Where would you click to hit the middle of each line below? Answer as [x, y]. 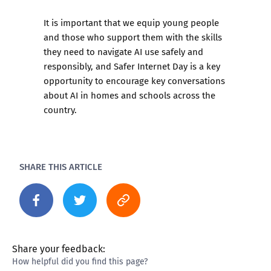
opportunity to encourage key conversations [134, 80]
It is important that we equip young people [131, 22]
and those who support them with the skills [133, 37]
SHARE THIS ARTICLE [61, 166]
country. [60, 109]
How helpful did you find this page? [80, 261]
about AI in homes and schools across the [129, 95]
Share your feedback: [59, 249]
